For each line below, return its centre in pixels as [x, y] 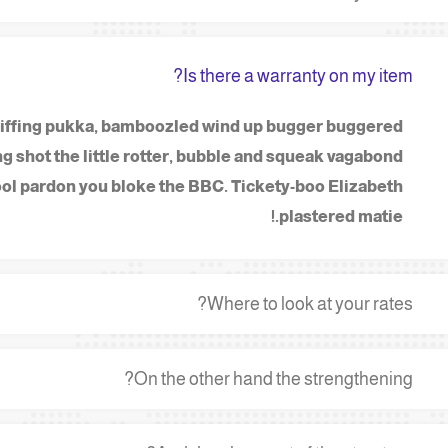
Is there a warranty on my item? [298, 76]
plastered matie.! [341, 216]
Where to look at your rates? [310, 304]
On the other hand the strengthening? [274, 379]
